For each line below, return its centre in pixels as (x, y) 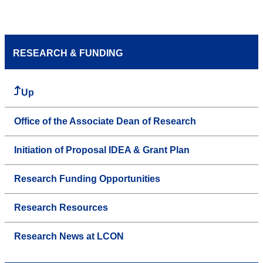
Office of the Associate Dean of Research (105, 122)
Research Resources (61, 208)
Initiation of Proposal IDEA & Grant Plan (102, 150)
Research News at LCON (69, 237)
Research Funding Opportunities (87, 179)
